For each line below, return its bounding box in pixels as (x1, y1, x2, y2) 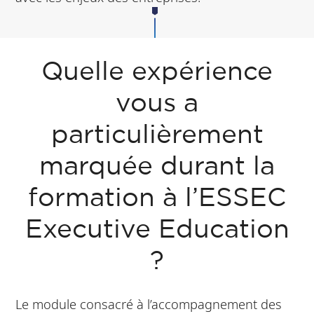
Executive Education (25, 218, 289, 242)
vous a (116, 92, 198, 116)
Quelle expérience (41, 60, 273, 84)
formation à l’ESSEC (28, 186, 286, 210)
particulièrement (50, 123, 264, 147)
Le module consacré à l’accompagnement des (15, 294, 282, 313)
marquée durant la (39, 155, 275, 179)
